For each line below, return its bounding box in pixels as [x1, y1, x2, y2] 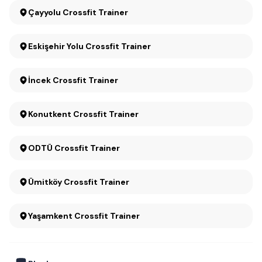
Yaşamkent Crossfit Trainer [28, 211, 140, 221]
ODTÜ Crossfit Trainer [28, 143, 120, 153]
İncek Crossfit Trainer [28, 75, 118, 85]
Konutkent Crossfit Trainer [73, 109, 139, 119]
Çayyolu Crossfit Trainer [63, 7, 128, 18]
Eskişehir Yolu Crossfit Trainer [28, 41, 151, 51]
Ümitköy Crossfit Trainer [64, 177, 129, 187]
